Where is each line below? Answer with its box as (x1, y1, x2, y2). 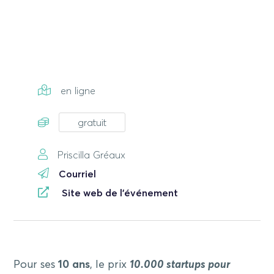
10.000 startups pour (130, 259, 231, 270)
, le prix (90, 259, 130, 270)
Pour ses (13, 259, 59, 270)
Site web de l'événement (62, 188, 179, 198)
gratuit (78, 118, 107, 128)
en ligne (60, 86, 95, 96)
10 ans (58, 259, 91, 270)
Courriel (59, 169, 97, 179)
